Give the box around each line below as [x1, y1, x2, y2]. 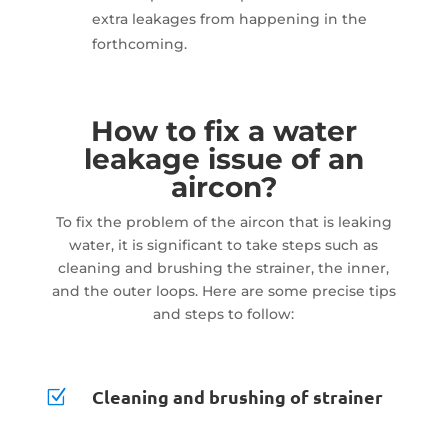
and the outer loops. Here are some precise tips [51, 281, 396, 300]
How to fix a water [90, 113, 357, 148]
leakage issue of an [83, 141, 364, 176]
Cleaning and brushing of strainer [91, 384, 383, 408]
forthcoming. [91, 34, 187, 53]
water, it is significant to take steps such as [69, 235, 379, 254]
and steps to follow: [153, 304, 295, 323]
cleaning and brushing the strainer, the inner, [58, 258, 390, 277]
